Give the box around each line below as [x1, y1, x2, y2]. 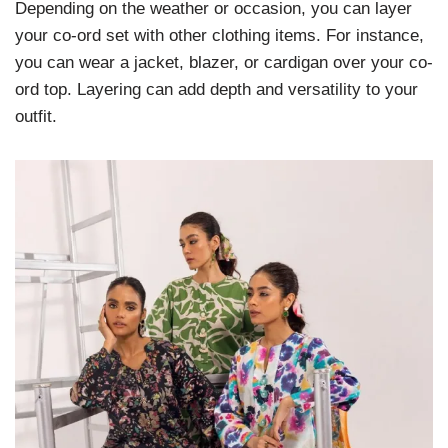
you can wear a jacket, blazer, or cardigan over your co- [15, 52, 433, 72]
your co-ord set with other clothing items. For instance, [15, 25, 424, 45]
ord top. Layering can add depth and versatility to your [15, 79, 418, 99]
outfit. [15, 106, 57, 126]
